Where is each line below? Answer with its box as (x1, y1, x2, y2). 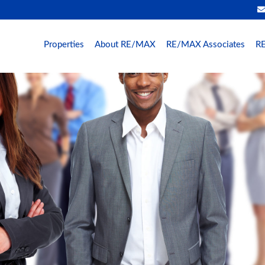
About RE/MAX (95, 40, 156, 49)
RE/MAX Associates (166, 40, 245, 49)
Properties (44, 40, 84, 49)
